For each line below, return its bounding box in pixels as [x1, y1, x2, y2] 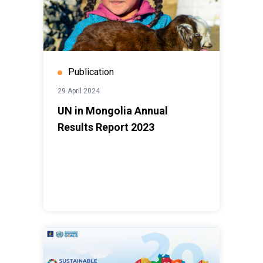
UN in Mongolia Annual [58, 104, 168, 117]
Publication [68, 66, 114, 78]
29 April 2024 [58, 87, 100, 96]
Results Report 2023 [58, 121, 154, 134]
